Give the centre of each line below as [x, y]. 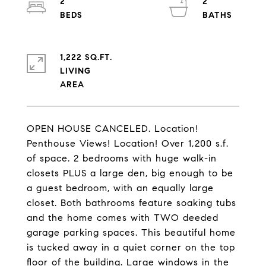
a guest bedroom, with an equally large [120, 188]
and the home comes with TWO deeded [123, 218]
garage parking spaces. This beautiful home [131, 232]
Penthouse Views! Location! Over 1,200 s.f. [128, 143]
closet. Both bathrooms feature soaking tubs [132, 203]
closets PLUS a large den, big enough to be [130, 173]
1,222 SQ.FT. [86, 57]
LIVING [75, 71]
